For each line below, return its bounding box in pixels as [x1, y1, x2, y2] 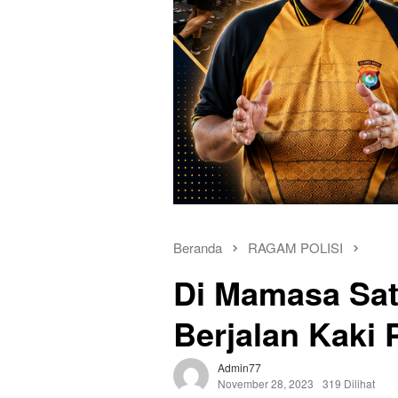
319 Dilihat [322, 375, 375, 391]
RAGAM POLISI [248, 237, 343, 257]
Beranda [173, 237, 222, 257]
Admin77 [218, 359, 261, 375]
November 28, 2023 [218, 375, 314, 391]
